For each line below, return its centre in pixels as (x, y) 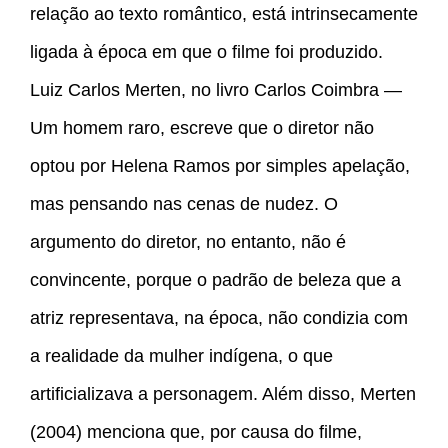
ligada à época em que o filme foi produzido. (206, 52)
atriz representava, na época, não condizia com (219, 318)
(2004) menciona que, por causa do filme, (196, 432)
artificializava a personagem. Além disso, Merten (223, 394)
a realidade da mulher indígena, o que (181, 356)
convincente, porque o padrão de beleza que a (215, 280)
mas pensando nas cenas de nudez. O (184, 204)
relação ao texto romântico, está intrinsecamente (224, 14)
